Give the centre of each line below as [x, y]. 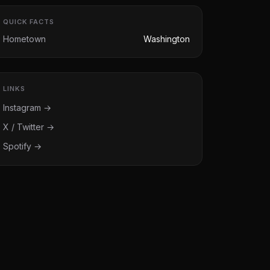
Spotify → [22, 146]
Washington [167, 39]
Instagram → [27, 108]
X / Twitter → [29, 127]
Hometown [24, 39]
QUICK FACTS [29, 22]
